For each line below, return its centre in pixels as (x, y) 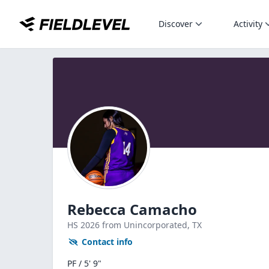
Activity (248, 24)
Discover (176, 24)
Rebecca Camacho (132, 209)
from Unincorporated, (147, 225)
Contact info (107, 242)
